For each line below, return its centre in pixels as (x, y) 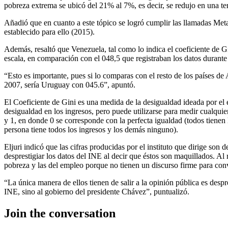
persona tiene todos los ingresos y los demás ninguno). (91, 129)
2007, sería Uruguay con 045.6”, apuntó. (70, 84)
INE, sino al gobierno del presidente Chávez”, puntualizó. (97, 191)
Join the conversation (60, 213)
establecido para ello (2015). (49, 32)
